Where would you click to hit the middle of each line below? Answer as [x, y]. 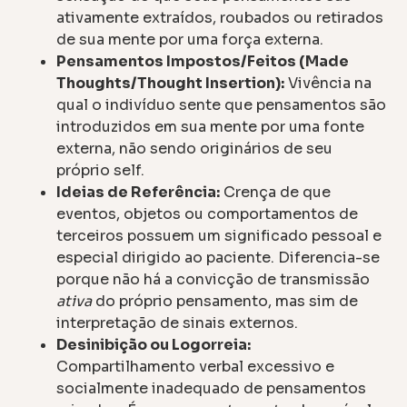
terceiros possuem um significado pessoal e [219, 235]
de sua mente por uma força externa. [190, 39]
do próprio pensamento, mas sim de [225, 301]
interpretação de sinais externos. [178, 323]
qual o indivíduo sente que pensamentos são [222, 104]
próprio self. [101, 170]
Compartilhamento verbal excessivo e [196, 366]
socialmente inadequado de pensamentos [212, 388]
